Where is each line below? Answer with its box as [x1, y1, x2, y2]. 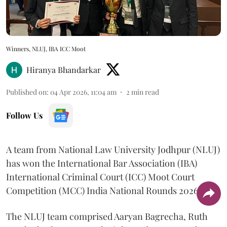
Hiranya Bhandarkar [26, 64, 101, 75]
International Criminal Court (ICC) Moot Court [6, 171, 195, 183]
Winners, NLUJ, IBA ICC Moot [6, 45, 86, 53]
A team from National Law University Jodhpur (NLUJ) [6, 143, 220, 156]
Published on [6, 87, 47, 97]
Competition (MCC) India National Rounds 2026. [6, 184, 201, 197]
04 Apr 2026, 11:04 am [50, 87, 117, 97]
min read [131, 87, 159, 97]
